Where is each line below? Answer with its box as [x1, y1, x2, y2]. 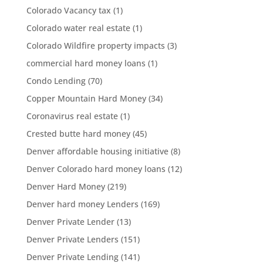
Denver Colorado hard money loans [26, 163, 166, 174]
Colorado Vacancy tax [26, 5, 111, 16]
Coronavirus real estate [26, 110, 118, 122]
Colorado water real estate [26, 22, 130, 33]
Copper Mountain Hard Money [26, 93, 146, 104]
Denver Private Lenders [26, 234, 119, 245]
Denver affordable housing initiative [26, 146, 168, 157]
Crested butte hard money [26, 128, 130, 139]
